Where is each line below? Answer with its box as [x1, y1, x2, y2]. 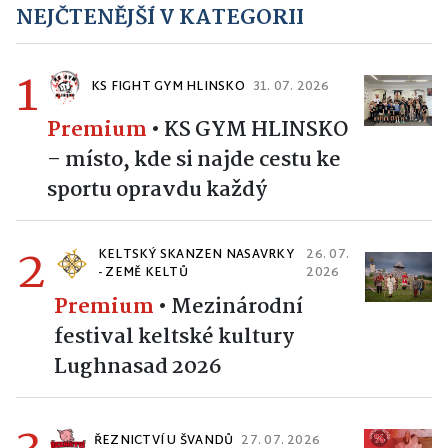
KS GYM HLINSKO [164, 112, 348, 147]
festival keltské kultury [54, 319, 294, 354]
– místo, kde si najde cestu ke [47, 142, 341, 177]
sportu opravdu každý [47, 172, 267, 207]
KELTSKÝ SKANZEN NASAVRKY [98, 243, 294, 266]
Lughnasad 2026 [54, 349, 222, 384]
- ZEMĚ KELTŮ [98, 261, 188, 284]
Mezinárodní [171, 289, 303, 324]
